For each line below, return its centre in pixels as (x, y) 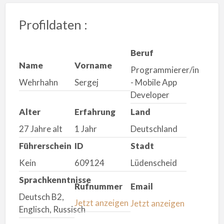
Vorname (93, 65)
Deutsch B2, (41, 196)
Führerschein (45, 146)
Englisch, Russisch (52, 209)
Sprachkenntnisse (55, 180)
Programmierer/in (164, 69)
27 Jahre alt (40, 128)
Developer (150, 94)
